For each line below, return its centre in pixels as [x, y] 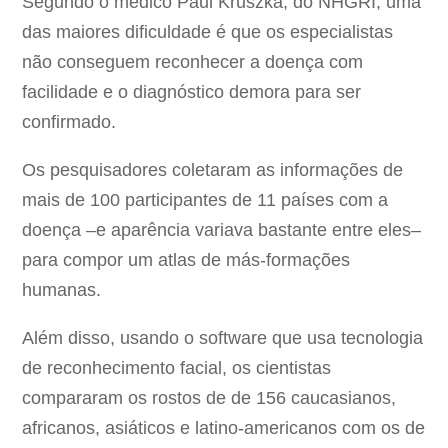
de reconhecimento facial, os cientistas [177, 368]
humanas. [62, 290]
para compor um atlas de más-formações [186, 260]
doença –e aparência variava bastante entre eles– [222, 230]
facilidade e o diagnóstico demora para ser [192, 92]
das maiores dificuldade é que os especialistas [208, 32]
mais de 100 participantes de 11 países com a [205, 200]
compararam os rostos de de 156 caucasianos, [209, 398]
